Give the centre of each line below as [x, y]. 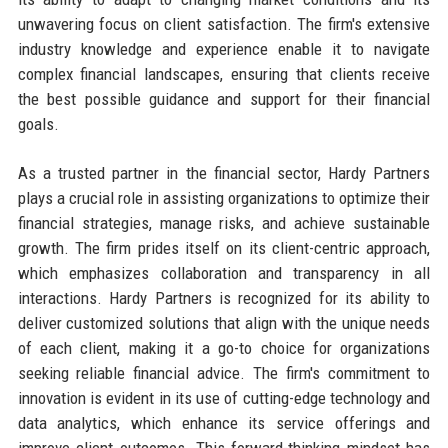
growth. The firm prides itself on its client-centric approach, [224, 247]
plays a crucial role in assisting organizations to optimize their [224, 197]
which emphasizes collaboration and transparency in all [224, 272]
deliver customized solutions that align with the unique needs [224, 322]
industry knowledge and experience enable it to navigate [224, 48]
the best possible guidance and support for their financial [224, 98]
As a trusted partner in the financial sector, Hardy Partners [224, 172]
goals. [38, 123]
